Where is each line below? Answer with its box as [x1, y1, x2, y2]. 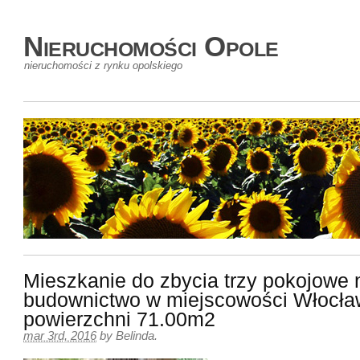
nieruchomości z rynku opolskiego [24, 59, 182, 72]
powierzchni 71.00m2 [23, 309, 215, 330]
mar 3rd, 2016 [23, 329, 96, 342]
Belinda [116, 329, 154, 342]
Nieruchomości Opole [23, 31, 279, 62]
